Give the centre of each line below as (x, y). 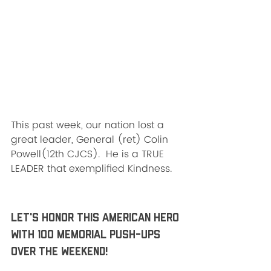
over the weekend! (59, 252)
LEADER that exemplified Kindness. (93, 168)
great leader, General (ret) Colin (90, 139)
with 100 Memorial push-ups (87, 235)
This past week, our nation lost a (89, 125)
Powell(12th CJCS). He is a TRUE (89, 154)
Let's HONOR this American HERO (96, 218)
